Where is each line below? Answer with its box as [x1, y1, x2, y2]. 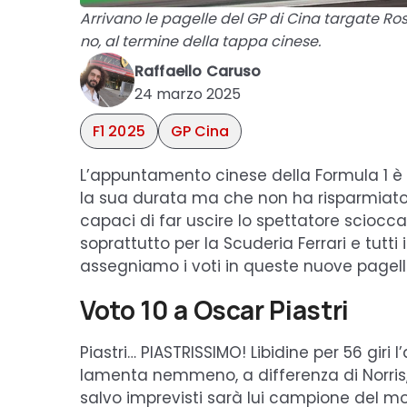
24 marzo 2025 [134, 84, 241, 105]
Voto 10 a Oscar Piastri [80, 293, 349, 328]
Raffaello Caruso [134, 61, 262, 83]
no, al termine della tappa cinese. [80, 30, 321, 52]
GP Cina [170, 120, 230, 142]
